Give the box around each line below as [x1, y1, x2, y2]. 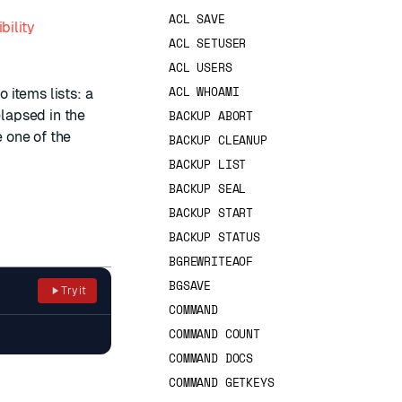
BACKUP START [169, 204, 254, 222]
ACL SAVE [169, 10, 225, 28]
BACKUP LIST [169, 155, 247, 173]
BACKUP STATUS [169, 228, 260, 246]
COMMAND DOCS [169, 349, 254, 367]
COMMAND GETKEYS [169, 373, 275, 391]
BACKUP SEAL [169, 179, 247, 197]
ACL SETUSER [169, 34, 247, 52]
